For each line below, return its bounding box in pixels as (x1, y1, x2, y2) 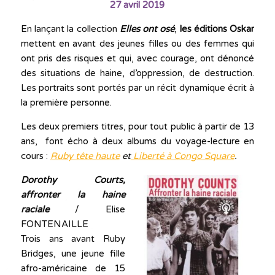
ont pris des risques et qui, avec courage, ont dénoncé (20, 52, 255, 64)
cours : (20, 150, 50, 161)
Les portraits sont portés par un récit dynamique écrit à (20, 82, 255, 93)
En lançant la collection (20, 23, 117, 34)
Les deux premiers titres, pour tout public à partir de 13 (20, 120, 255, 132)
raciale (20, 203, 49, 215)
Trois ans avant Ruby (20, 233, 126, 244)
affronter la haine (20, 188, 126, 200)
